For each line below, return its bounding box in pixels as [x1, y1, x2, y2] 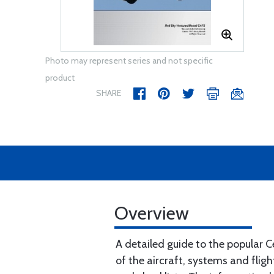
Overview [114, 202, 189, 224]
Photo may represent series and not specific [45, 55, 213, 66]
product [45, 72, 75, 83]
